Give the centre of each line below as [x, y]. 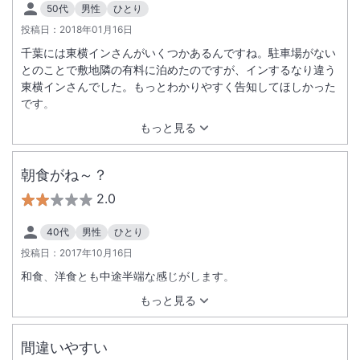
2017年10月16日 [96, 253]
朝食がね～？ [64, 175]
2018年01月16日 [96, 29]
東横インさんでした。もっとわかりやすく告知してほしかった [178, 86]
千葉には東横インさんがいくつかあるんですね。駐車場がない [178, 53]
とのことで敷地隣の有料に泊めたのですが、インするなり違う [178, 70]
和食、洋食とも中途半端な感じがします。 [128, 276]
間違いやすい [64, 348]
